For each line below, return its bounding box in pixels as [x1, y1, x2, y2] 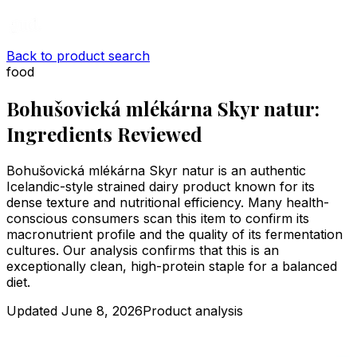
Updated [6, 302, 61, 319]
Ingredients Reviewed [6, 120, 202, 147]
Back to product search [6, 48, 150, 64]
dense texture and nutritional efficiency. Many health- [6, 194, 329, 210]
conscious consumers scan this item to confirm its [6, 210, 309, 226]
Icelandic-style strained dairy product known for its [6, 178, 315, 194]
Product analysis [143, 302, 243, 319]
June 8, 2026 [61, 302, 143, 319]
